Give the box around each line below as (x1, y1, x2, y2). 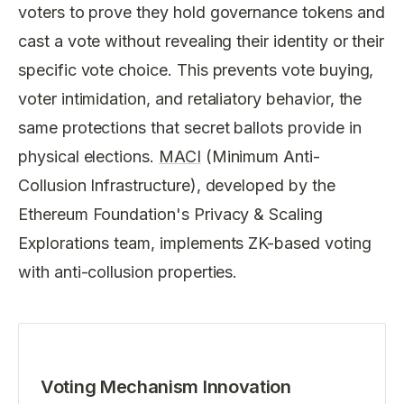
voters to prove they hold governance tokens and (18, 2, 385, 22)
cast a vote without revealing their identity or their (18, 31, 385, 50)
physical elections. (18, 146, 159, 166)
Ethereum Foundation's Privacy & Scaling (18, 204, 323, 224)
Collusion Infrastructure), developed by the (18, 175, 335, 195)
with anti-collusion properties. (18, 262, 238, 281)
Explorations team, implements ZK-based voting (18, 233, 372, 252)
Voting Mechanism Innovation (41, 375, 291, 398)
